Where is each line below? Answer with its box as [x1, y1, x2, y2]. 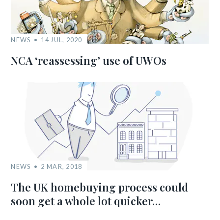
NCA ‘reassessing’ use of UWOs [11, 53, 167, 68]
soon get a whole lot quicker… [11, 193, 161, 208]
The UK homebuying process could [11, 180, 189, 194]
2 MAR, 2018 [41, 163, 82, 170]
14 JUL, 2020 [41, 36, 82, 44]
